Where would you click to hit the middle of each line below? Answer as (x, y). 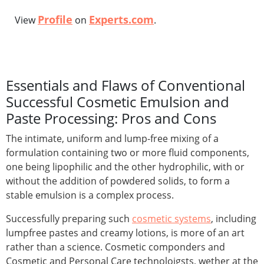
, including (234, 219)
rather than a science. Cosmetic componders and (115, 247)
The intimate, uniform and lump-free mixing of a (112, 139)
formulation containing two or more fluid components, (128, 153)
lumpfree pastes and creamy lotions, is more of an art (125, 233)
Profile (55, 20)
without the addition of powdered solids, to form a (118, 181)
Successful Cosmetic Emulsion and (118, 102)
